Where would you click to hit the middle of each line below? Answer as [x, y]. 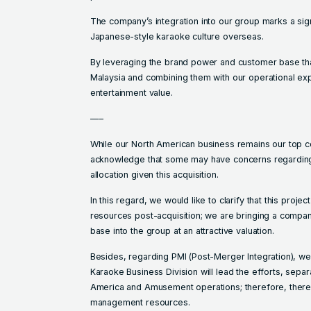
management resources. [140, 302]
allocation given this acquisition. [154, 175]
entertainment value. [131, 93]
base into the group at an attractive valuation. [182, 231]
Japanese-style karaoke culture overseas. [177, 37]
